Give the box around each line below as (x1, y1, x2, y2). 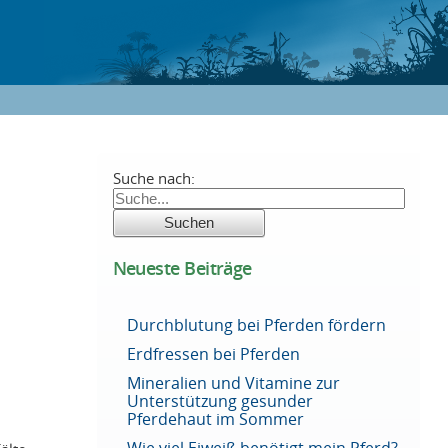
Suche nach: (112, 167, 195, 188)
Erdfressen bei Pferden (127, 342, 301, 365)
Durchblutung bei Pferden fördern (127, 313, 387, 336)
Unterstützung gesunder (127, 389, 314, 412)
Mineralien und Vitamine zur (127, 371, 341, 394)
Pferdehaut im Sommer (127, 407, 305, 430)
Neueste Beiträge (112, 256, 252, 281)
